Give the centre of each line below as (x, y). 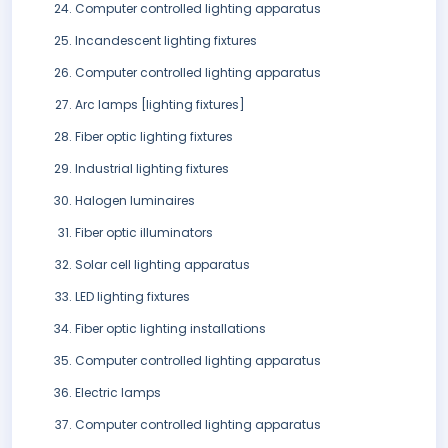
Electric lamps (118, 393)
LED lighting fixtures (132, 297)
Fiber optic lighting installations (170, 329)
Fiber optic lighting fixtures (154, 137)
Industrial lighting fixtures (152, 169)
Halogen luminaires (135, 201)
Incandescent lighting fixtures (166, 41)
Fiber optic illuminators (144, 233)
